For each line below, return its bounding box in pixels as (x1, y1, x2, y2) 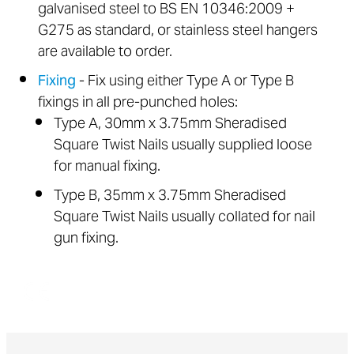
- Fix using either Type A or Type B (76, 66, 294, 98)
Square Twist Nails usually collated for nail (54, 202, 315, 234)
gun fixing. (54, 224, 119, 255)
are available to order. (38, 37, 172, 69)
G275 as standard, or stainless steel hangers (38, 16, 318, 47)
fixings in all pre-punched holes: (38, 88, 238, 119)
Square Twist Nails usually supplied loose (54, 130, 312, 162)
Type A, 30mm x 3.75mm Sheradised (54, 109, 287, 141)
